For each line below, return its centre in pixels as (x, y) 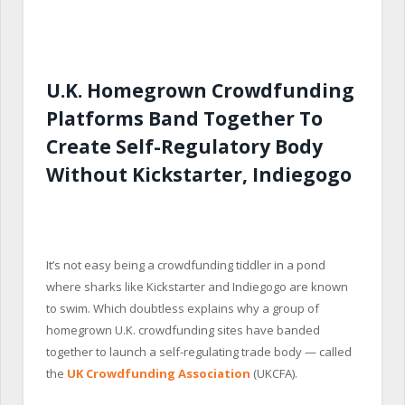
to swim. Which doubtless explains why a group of (183, 308)
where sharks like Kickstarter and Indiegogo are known (197, 286)
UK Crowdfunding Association (159, 373)
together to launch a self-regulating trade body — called (199, 351)
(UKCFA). (274, 373)
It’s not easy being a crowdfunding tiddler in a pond (186, 264)
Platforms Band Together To (184, 118)
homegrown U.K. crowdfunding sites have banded (183, 330)
